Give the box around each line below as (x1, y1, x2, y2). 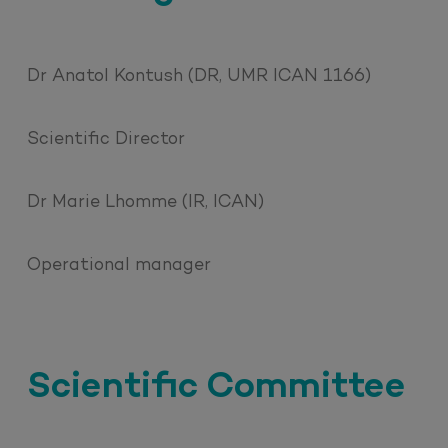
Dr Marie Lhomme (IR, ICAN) (27, 192, 265, 212)
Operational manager (27, 256, 212, 276)
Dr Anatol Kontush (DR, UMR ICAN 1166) (27, 66, 372, 86)
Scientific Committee (27, 369, 407, 409)
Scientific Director (27, 129, 186, 149)
